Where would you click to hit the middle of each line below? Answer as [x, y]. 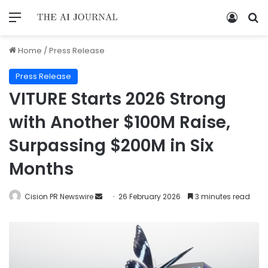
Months [41, 169]
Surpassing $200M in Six [111, 145]
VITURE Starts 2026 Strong [118, 99]
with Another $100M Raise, [120, 122]
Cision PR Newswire [59, 196]
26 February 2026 [150, 196]
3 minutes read [222, 196]
